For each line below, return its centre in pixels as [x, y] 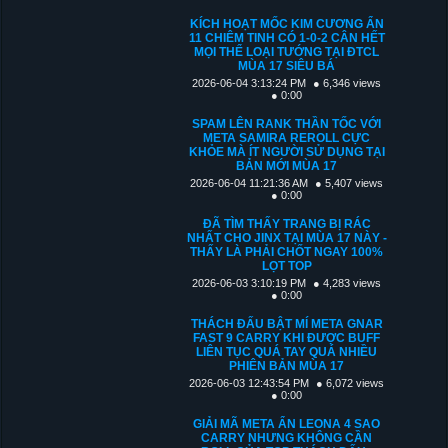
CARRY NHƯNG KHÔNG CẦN [287, 437]
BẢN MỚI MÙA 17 [287, 165]
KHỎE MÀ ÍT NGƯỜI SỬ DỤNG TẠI [286, 151]
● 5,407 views [349, 182]
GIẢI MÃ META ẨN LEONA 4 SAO [287, 423]
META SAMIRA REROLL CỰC [287, 137]
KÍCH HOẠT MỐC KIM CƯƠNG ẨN [286, 23]
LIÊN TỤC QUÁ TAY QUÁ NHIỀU [287, 351]
